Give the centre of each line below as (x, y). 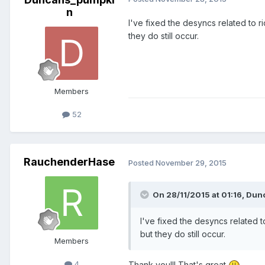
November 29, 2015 (191, 162)
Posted (142, 162)
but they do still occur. (183, 234)
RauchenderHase (69, 162)
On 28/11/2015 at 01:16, (199, 195)
